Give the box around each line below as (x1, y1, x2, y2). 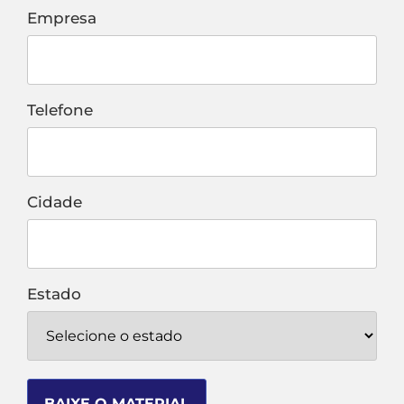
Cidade (27, 193, 82, 211)
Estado (27, 285, 81, 303)
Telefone (27, 101, 93, 119)
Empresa (27, 9, 96, 27)
